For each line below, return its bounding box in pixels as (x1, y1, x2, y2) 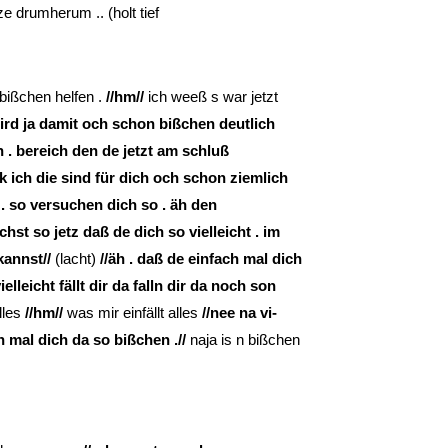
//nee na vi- (202, 303, 277, 321)
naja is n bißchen (186, 330, 300, 348)
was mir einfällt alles (63, 303, 202, 321)
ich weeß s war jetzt (144, 87, 278, 105)
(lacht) (51, 249, 100, 267)
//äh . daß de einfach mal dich (100, 249, 302, 267)
